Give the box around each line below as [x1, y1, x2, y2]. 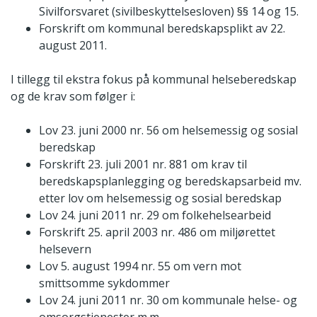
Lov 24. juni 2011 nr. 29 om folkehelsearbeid [39, 207, 271, 223]
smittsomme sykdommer [39, 275, 170, 291]
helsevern [39, 241, 91, 257]
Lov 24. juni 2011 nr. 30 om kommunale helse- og [39, 292, 297, 308]
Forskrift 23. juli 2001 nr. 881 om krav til [39, 156, 247, 172]
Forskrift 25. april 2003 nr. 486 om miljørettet [39, 224, 275, 240]
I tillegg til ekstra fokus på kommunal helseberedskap [11, 71, 296, 87]
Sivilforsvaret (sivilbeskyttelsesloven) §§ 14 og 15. [39, 3, 299, 19]
